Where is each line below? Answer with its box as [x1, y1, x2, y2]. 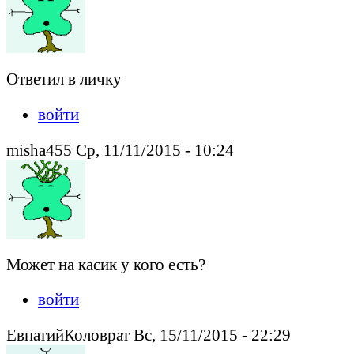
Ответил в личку [6, 70, 122, 88]
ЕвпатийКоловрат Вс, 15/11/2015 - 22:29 [6, 326, 291, 345]
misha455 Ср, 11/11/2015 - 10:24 [6, 140, 234, 159]
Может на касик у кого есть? [6, 254, 205, 273]
